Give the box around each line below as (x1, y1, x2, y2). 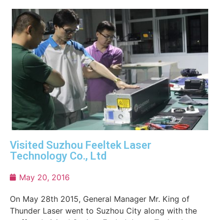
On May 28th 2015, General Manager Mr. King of (10, 194, 190, 204)
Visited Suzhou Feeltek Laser (10, 139, 151, 151)
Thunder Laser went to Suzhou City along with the (10, 206, 197, 216)
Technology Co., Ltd (10, 150, 107, 162)
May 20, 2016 (19, 172, 70, 182)
